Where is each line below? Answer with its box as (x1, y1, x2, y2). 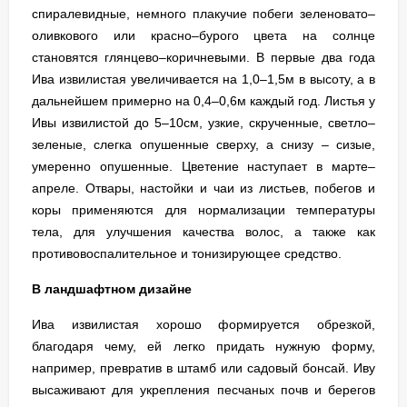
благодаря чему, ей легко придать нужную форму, (32, 338, 375, 353)
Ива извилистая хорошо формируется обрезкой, (32, 316, 375, 332)
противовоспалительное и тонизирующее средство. (32, 245, 342, 261)
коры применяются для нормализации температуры (32, 202, 375, 217)
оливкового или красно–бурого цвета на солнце (32, 27, 375, 43)
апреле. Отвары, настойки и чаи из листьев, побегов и (32, 180, 375, 195)
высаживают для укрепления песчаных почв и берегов (32, 382, 375, 397)
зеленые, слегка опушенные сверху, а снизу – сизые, (32, 136, 375, 152)
